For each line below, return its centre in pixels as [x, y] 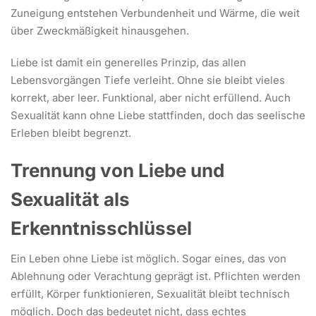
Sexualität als [70, 199]
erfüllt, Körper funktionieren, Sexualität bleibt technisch [150, 293]
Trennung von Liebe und [117, 170]
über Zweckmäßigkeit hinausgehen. [100, 30]
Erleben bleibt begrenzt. [71, 133]
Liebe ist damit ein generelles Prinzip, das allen [128, 62]
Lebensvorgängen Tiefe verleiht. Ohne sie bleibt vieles [148, 80]
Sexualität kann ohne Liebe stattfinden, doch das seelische [158, 115]
